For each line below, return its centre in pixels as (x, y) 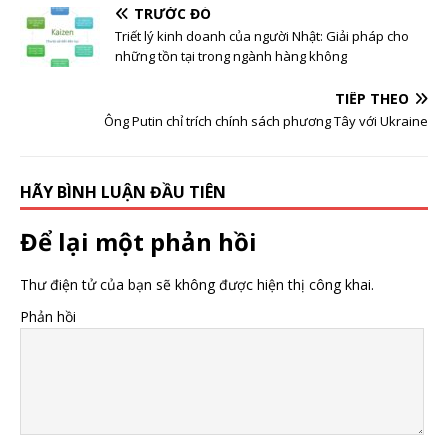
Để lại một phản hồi (138, 242)
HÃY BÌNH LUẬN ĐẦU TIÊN (123, 192)
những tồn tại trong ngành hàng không (231, 56)
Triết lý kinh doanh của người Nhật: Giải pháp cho (262, 36)
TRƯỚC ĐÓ (172, 14)
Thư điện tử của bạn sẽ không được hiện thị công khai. (197, 285)
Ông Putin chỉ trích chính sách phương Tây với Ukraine (266, 121)
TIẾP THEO (372, 99)
